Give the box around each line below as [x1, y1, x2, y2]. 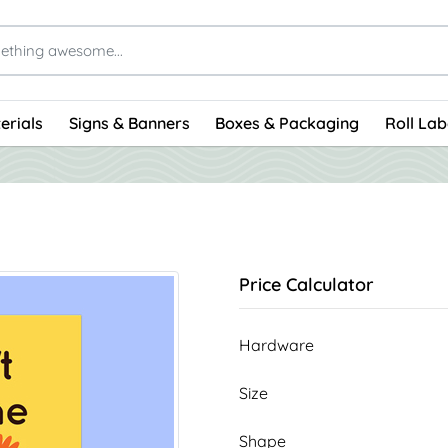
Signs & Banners [68, 113, 190, 134]
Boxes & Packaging [215, 113, 360, 134]
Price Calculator [239, 272, 374, 296]
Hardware [239, 334, 314, 355]
